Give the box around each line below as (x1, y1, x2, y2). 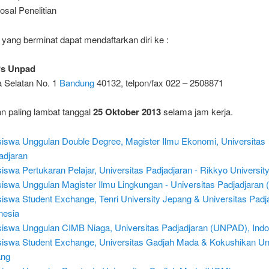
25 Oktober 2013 (93, 105, 162, 119)
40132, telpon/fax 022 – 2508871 (94, 76, 224, 89)
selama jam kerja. (161, 105, 234, 118)
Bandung (59, 76, 95, 89)
